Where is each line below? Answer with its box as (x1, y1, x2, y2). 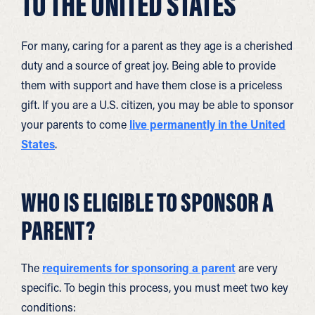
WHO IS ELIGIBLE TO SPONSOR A (21, 185, 274, 219)
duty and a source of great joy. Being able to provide (21, 58, 276, 72)
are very (236, 260, 278, 275)
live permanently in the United (129, 117, 285, 131)
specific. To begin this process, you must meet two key (21, 280, 288, 295)
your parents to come (21, 117, 127, 131)
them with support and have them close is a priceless (21, 77, 283, 92)
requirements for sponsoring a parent (42, 260, 236, 275)
